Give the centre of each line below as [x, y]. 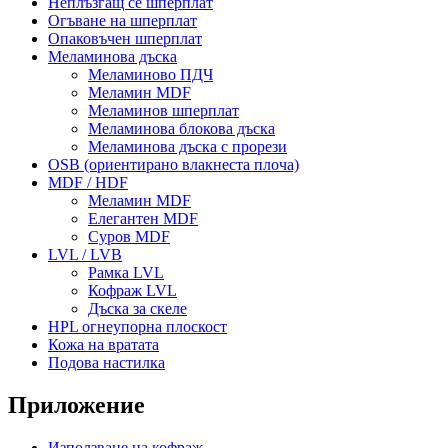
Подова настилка [106, 362]
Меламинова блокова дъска [181, 128]
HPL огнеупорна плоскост [137, 326]
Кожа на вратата [103, 344]
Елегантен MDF [143, 218]
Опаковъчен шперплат [125, 38]
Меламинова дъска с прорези [187, 146]
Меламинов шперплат [163, 110]
